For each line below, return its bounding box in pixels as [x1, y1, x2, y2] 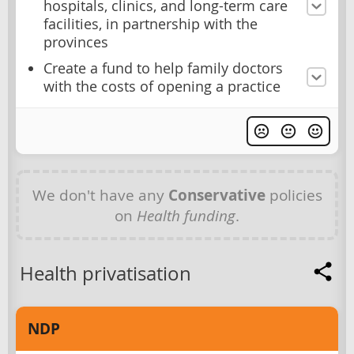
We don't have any [32, 184, 168, 205]
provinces [43, 32, 108, 51]
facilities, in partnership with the [43, 14, 258, 33]
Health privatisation [20, 260, 191, 286]
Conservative [168, 184, 265, 205]
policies [265, 184, 322, 205]
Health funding [137, 205, 235, 225]
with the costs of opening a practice [43, 77, 281, 96]
